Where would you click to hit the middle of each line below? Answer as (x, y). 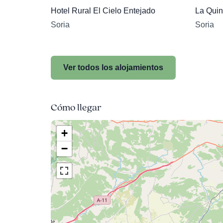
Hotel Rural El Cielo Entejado (103, 11)
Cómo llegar (76, 108)
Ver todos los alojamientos (113, 67)
